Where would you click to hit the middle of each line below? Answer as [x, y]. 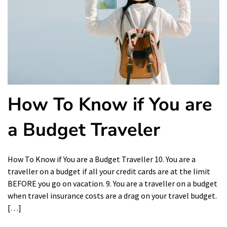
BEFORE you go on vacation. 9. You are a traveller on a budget [112, 183]
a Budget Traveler [84, 130]
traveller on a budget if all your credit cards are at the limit [109, 171]
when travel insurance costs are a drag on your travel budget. [112, 196]
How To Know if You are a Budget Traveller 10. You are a [102, 159]
